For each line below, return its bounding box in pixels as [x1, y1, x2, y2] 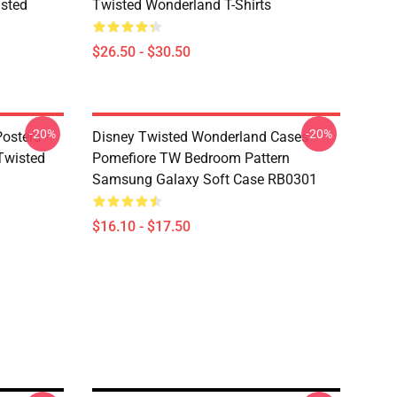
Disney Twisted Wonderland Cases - [92, 128, 315, 145]
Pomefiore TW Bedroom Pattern [92, 150, 290, 167]
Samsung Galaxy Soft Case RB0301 [92, 171, 317, 188]
